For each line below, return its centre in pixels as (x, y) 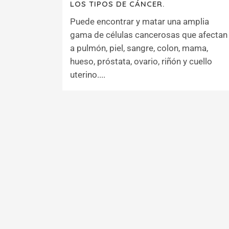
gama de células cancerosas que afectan (149, 35)
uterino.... (88, 75)
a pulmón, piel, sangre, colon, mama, (139, 48)
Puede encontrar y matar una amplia (140, 21)
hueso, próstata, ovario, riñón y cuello (141, 61)
